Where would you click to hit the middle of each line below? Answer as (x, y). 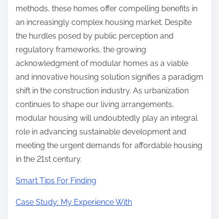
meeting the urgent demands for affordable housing (109, 146)
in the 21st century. (49, 159)
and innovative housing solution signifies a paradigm (109, 77)
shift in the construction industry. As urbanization (102, 91)
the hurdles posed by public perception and (95, 36)
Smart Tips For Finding (56, 181)
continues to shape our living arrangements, (95, 105)
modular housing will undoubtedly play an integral (107, 118)
